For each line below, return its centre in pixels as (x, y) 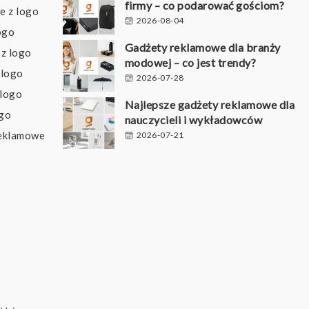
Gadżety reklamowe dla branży (202, 48)
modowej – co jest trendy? (190, 63)
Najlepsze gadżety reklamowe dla (210, 105)
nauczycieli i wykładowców (193, 120)
